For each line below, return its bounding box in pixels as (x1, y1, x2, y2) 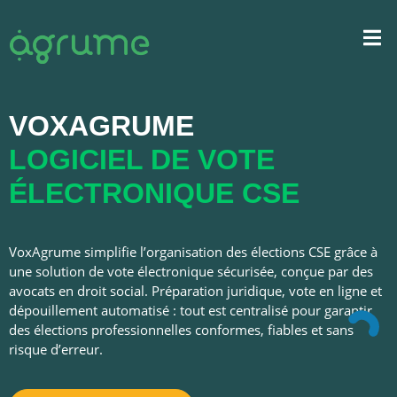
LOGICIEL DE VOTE (9, 144, 275, 175)
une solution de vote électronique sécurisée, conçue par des (9, 262, 373, 280)
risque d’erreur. (9, 340, 103, 358)
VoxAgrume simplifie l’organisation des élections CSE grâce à (9, 243, 378, 261)
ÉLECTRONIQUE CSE (9, 177, 300, 209)
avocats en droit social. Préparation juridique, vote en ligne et (9, 282, 382, 300)
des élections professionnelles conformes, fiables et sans (9, 321, 354, 339)
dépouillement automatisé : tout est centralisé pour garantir (9, 301, 372, 319)
